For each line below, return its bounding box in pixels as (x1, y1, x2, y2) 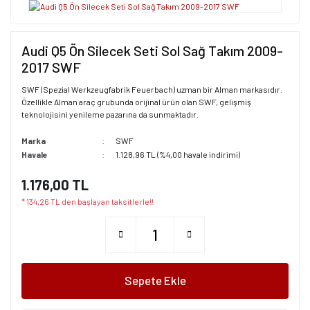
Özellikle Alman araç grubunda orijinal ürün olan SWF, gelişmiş (21, 96, 251, 107)
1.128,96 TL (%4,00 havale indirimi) (115, 149, 240, 159)
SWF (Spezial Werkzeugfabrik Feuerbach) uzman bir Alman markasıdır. (21, 84, 282, 94)
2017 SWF (21, 58, 81, 75)
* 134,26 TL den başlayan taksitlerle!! (21, 196, 154, 206)
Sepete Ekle (124, 273, 186, 288)
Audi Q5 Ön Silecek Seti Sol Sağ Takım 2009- (21, 42, 283, 59)
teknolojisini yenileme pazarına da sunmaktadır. (21, 109, 199, 119)
